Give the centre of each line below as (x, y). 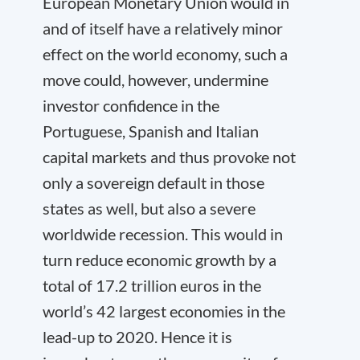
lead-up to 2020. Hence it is (137, 337)
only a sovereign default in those (153, 182)
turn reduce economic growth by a (160, 260)
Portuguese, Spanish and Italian (151, 131)
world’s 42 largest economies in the (164, 311)
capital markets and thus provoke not (169, 157)
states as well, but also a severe (149, 208)
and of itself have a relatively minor (163, 28)
